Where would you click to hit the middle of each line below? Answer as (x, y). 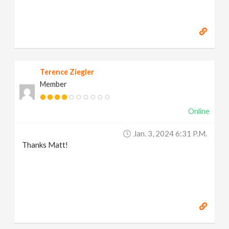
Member (54, 84)
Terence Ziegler (67, 72)
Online (199, 111)
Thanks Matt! (45, 145)
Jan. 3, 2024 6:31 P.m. (170, 133)
